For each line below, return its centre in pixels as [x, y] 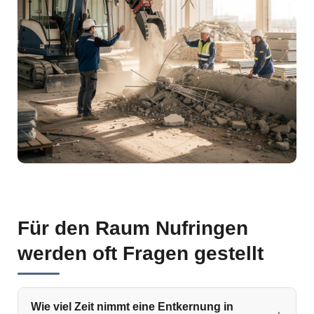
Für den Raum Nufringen [133, 228]
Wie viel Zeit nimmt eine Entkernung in [132, 306]
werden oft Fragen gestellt [141, 253]
